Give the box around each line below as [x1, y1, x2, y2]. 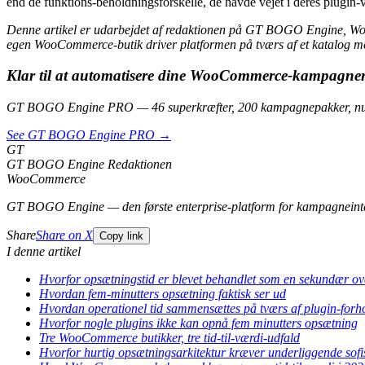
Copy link [99, 230, 143, 243]
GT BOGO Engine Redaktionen [7, 157, 172, 172]
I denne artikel [7, 244, 81, 259]
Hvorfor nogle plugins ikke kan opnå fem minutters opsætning [39, 316, 358, 331]
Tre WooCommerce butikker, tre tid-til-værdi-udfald [39, 331, 300, 345]
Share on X [36, 228, 93, 243]
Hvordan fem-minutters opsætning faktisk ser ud [39, 287, 286, 301]
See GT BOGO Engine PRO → [7, 128, 171, 143]
